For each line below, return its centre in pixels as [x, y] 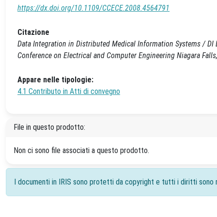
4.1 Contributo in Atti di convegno [69, 91]
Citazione [33, 32]
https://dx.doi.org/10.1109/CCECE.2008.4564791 [93, 8]
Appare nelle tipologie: [55, 80]
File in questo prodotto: [49, 127]
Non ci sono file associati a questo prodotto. [81, 150]
